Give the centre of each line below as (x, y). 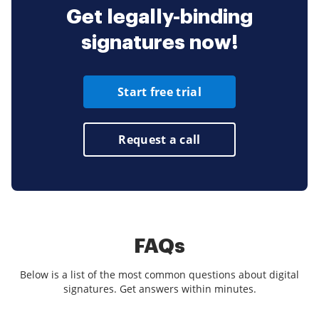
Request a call (159, 139)
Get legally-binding (159, 17)
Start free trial (159, 91)
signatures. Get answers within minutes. (159, 288)
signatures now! (159, 42)
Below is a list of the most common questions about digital (159, 274)
